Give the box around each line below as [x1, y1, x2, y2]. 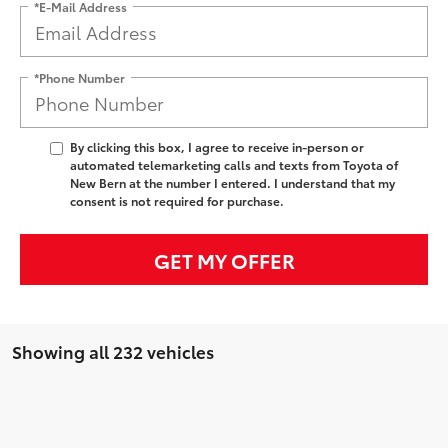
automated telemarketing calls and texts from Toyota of [70, 156, 398, 174]
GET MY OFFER [153, 245, 295, 274]
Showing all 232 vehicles [12, 339, 214, 364]
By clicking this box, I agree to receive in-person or [70, 138, 364, 156]
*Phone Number [34, 68, 125, 86]
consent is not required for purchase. [70, 192, 284, 210]
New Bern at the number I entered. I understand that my [70, 174, 395, 192]
